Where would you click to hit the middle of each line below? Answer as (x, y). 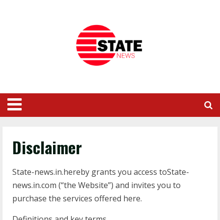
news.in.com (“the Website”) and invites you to (96, 185)
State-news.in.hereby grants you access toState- (101, 172)
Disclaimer (47, 147)
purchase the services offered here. (77, 198)
